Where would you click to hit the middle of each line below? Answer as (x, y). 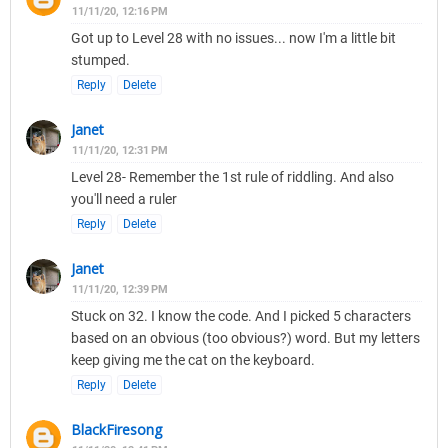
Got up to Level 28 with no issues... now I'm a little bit (233, 38)
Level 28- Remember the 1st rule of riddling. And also (232, 177)
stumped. (100, 60)
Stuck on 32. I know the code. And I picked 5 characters (241, 316)
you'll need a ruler (124, 199)
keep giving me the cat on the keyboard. (193, 360)
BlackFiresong (116, 430)
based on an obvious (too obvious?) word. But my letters (245, 338)
